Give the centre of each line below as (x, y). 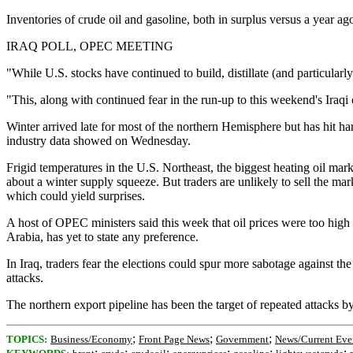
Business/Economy (91, 339)
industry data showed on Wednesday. (98, 141)
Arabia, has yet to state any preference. (102, 237)
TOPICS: (27, 339)
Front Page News (174, 339)
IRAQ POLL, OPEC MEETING (90, 46)
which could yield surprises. (76, 196)
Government (242, 339)
